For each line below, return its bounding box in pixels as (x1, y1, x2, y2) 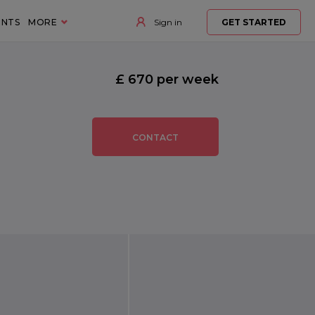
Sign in (151, 17, 182, 27)
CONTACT (131, 132, 179, 143)
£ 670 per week (115, 72, 219, 87)
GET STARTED (221, 17, 286, 27)
